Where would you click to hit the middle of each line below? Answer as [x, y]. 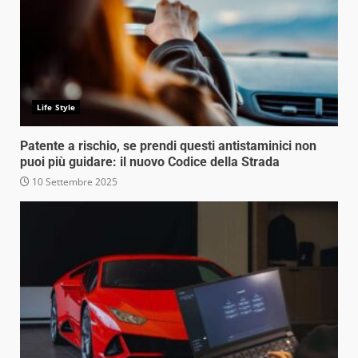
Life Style [56, 107]
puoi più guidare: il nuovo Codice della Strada [150, 161]
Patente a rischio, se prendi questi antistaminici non [168, 145]
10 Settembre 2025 [74, 181]
